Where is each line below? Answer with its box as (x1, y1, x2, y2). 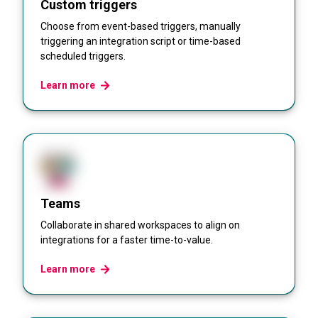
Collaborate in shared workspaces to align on (40, 219, 240, 231)
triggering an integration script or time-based (40, 35, 241, 48)
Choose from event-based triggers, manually (40, 21, 241, 33)
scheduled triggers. (40, 50, 126, 62)
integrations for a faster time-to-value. (40, 234, 213, 246)
